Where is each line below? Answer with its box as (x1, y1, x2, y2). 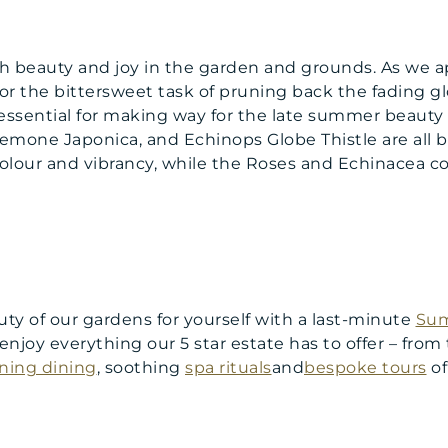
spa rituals (185, 358, 272, 378)
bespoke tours (304, 358, 427, 378)
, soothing (96, 358, 185, 378)
